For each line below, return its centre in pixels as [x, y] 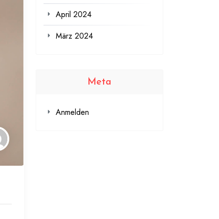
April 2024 [74, 15]
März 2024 [74, 36]
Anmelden [72, 112]
